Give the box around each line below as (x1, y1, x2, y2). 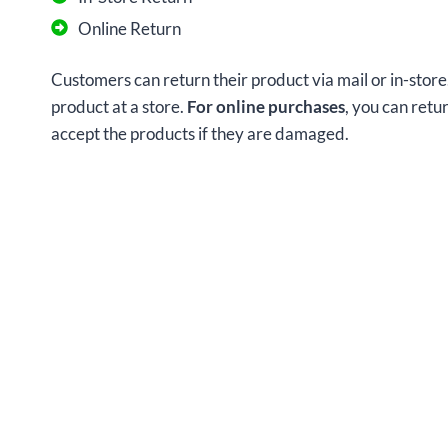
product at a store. (51, 96, 187, 118)
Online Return (78, 18, 181, 40)
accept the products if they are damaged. (51, 123, 349, 145)
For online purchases (187, 96, 345, 118)
